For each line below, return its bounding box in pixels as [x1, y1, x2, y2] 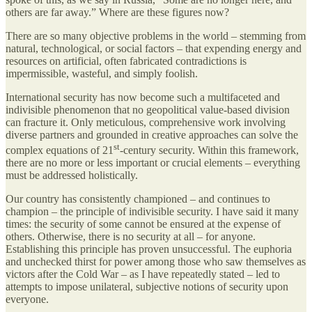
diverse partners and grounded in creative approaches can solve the [6, 128, 298, 141]
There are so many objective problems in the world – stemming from [6, 29, 306, 42]
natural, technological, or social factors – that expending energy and [6, 42, 302, 54]
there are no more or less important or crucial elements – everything [6, 156, 300, 169]
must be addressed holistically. [6, 169, 138, 181]
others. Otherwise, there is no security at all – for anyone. [6, 230, 256, 242]
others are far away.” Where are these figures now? [6, 6, 229, 18]
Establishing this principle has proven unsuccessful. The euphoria [6, 242, 292, 255]
